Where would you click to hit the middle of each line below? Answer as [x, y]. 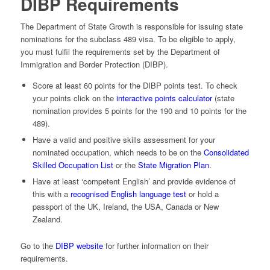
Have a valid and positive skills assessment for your [124, 140]
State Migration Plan [173, 165]
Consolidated [226, 152]
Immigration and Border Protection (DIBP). [94, 64]
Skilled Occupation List [73, 165]
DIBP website [79, 246]
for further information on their [155, 246]
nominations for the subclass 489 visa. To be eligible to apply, [128, 39]
